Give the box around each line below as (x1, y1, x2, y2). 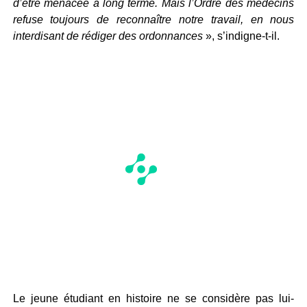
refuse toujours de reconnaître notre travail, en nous (12, 14, 295, 25)
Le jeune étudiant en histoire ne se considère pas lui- (12, 293, 295, 304)
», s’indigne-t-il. (202, 30, 280, 42)
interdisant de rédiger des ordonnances (12, 30, 203, 42)
